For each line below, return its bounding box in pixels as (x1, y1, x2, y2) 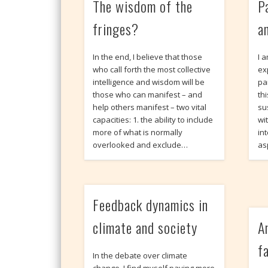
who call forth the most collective (93, 63, 211, 75)
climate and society (93, 217, 198, 239)
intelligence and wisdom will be (93, 76, 205, 87)
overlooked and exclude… (93, 139, 188, 150)
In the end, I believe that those (93, 51, 203, 62)
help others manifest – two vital (93, 101, 207, 112)
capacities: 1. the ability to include (93, 114, 214, 125)
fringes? (93, 17, 139, 39)
